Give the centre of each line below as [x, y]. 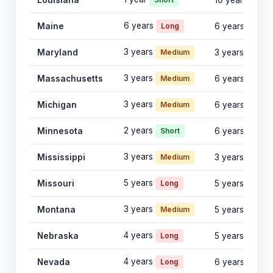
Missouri [56, 184]
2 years [140, 131]
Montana [56, 210]
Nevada [54, 262]
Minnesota [60, 131]
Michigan [57, 105]
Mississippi [61, 158]
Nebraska [58, 236]
